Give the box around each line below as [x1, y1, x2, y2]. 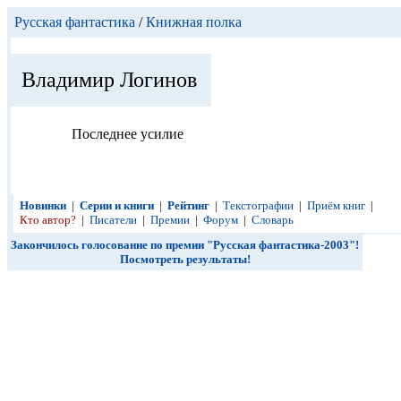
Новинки [20, 199, 66, 212]
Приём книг [307, 199, 365, 212]
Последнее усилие [72, 126, 183, 141]
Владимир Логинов [21, 68, 197, 91]
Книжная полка [146, 14, 242, 30]
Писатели [90, 213, 137, 226]
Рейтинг [167, 199, 209, 212]
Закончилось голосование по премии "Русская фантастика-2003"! [11, 238, 359, 252]
